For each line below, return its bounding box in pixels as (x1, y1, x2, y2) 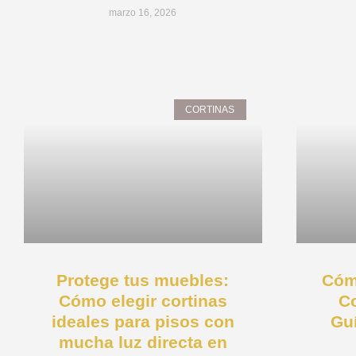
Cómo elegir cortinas (58, 291, 227, 310)
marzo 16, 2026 (109, 7, 177, 19)
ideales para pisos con (51, 311, 234, 331)
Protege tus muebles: (56, 270, 230, 289)
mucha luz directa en (58, 332, 227, 351)
